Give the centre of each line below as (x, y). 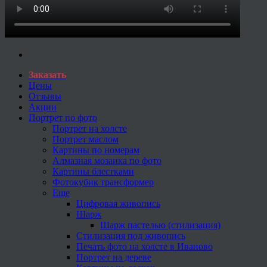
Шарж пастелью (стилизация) (160, 225)
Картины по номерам (96, 150)
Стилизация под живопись (131, 235)
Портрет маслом (86, 139)
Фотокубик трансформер (103, 182)
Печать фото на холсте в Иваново (145, 246)
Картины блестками (93, 171)
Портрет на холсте (90, 128)
